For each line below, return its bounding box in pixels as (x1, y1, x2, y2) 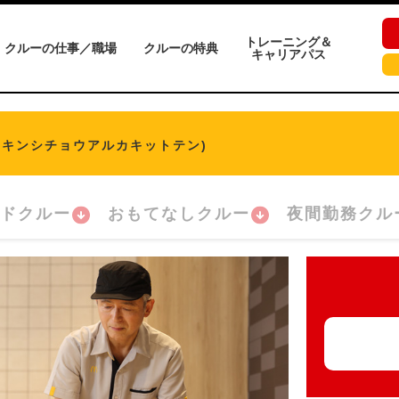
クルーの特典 (143, 41, 218, 55)
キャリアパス (251, 47, 326, 61)
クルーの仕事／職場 (4, 41, 117, 55)
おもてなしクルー (108, 205, 250, 223)
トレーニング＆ (245, 35, 332, 49)
